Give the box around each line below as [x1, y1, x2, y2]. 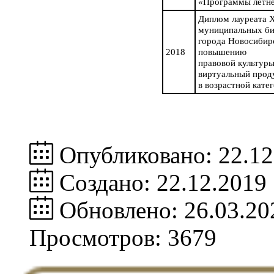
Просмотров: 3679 [29, 224, 217, 251]
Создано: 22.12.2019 [59, 169, 267, 196]
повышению [198, 47, 246, 57]
